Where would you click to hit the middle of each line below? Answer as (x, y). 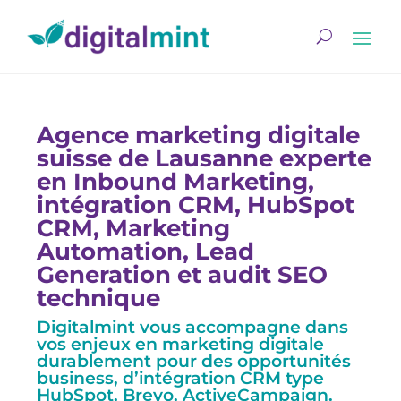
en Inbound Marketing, (176, 181)
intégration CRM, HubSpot (196, 205)
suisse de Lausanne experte (205, 158)
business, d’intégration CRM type (181, 378)
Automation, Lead (146, 251)
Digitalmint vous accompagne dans (193, 327)
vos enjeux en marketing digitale (181, 344)
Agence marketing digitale (199, 135)
